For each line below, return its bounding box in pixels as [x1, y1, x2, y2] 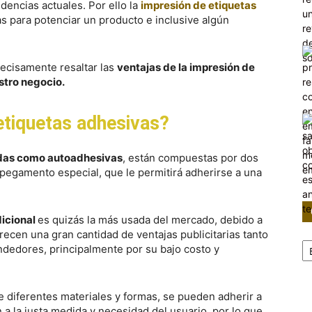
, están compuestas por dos [123, 151, 258, 164]
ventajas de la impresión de [117, 61, 255, 74]
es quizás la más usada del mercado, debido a [38, 213, 263, 226]
